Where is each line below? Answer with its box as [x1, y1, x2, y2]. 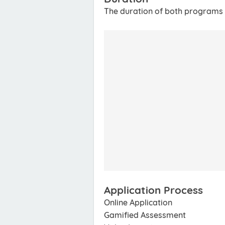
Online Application [104, 197, 172, 207]
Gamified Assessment [104, 210, 186, 220]
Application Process [104, 183, 203, 196]
